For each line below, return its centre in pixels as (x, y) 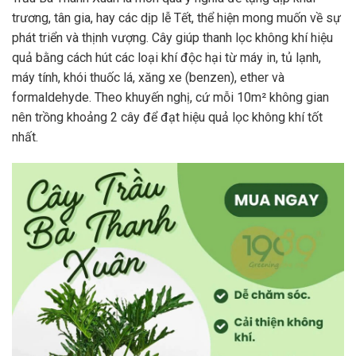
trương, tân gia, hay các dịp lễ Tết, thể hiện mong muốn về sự (176, 17)
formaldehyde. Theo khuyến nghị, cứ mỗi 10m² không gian (170, 97)
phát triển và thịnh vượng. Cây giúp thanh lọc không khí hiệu (172, 37)
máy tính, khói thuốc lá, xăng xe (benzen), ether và (148, 77)
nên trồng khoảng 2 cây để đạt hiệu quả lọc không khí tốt (167, 117)
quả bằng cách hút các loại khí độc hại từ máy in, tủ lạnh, (166, 57)
